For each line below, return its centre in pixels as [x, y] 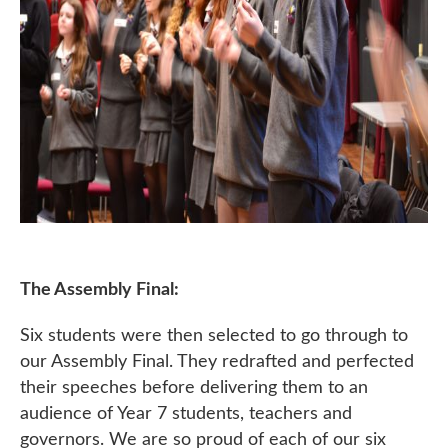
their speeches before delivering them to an [194, 387]
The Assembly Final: [99, 289]
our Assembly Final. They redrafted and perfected [217, 361]
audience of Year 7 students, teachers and [186, 413]
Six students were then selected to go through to [214, 335]
